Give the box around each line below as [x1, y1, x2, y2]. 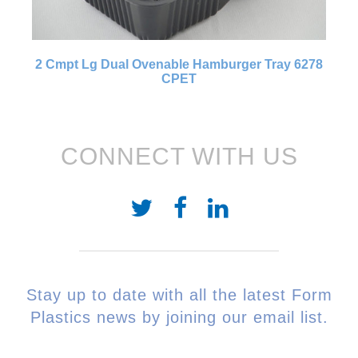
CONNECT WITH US [60, 142, 298, 169]
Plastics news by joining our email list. [30, 308, 328, 326]
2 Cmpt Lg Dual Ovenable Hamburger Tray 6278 [35, 57, 323, 71]
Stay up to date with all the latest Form [26, 285, 332, 304]
